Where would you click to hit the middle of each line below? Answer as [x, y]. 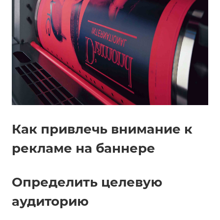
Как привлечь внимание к [102, 129]
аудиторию [50, 201]
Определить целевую [87, 182]
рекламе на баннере [83, 148]
